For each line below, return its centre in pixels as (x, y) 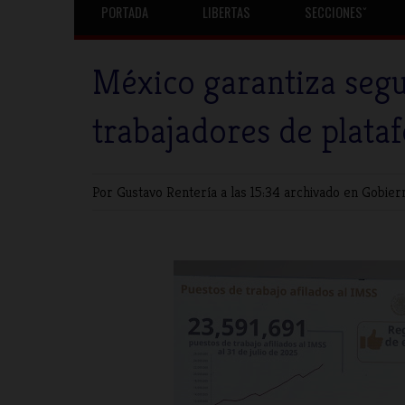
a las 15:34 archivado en (291, 192)
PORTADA (125, 12)
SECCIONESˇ (336, 12)
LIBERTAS (226, 12)
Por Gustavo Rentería (156, 192)
